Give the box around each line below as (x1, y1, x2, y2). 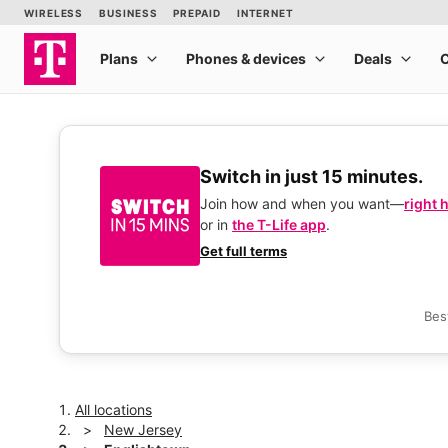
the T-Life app (232, 216, 326, 233)
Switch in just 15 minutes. (200, 166, 423, 187)
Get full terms (200, 243, 287, 259)
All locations (75, 401, 152, 418)
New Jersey (104, 421, 182, 438)
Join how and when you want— (200, 195, 404, 212)
